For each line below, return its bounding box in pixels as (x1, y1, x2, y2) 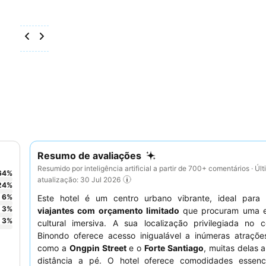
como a (37, 243, 69, 254)
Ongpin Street (69, 243, 126, 254)
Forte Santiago (144, 243, 204, 254)
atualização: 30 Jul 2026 (37, 175, 121, 184)
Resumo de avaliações (37, 150, 141, 161)
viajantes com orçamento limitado (37, 205, 179, 216)
